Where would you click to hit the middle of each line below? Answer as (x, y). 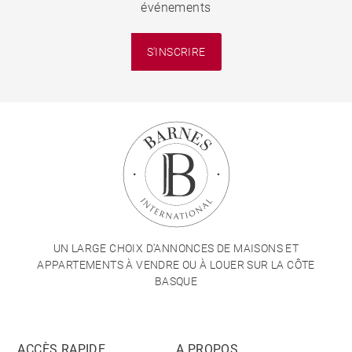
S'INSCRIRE (176, 51)
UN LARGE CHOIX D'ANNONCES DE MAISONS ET (176, 249)
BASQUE (176, 282)
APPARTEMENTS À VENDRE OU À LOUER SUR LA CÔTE (176, 265)
